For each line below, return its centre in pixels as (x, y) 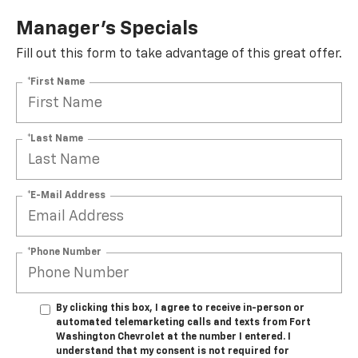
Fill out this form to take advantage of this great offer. (179, 55)
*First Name (56, 82)
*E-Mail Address (66, 195)
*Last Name (55, 139)
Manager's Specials (107, 29)
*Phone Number (64, 252)
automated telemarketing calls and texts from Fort (183, 323)
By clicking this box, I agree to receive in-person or (180, 309)
